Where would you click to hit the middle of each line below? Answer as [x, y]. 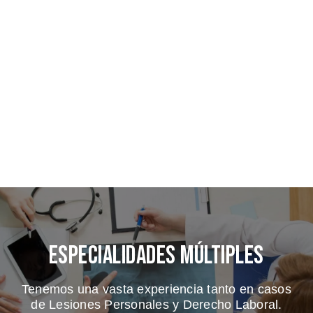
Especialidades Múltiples [156, 256]
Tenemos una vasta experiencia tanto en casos [156, 289]
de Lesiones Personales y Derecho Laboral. [156, 304]
